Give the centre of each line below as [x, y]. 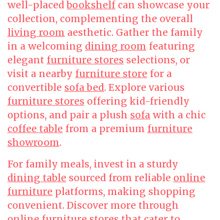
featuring [171, 46]
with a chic [178, 115]
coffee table [35, 129]
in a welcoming [46, 46]
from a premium [105, 129]
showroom [33, 142]
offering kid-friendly [137, 101]
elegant [27, 60]
